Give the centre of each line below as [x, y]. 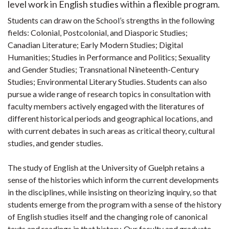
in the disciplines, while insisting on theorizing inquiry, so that [112, 192]
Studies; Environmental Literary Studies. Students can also [107, 82]
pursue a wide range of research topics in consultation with [109, 94]
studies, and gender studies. [56, 143]
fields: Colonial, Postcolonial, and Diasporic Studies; [98, 32]
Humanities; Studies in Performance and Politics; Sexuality [109, 57]
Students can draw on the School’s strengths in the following [111, 20]
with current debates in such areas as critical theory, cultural [111, 131]
